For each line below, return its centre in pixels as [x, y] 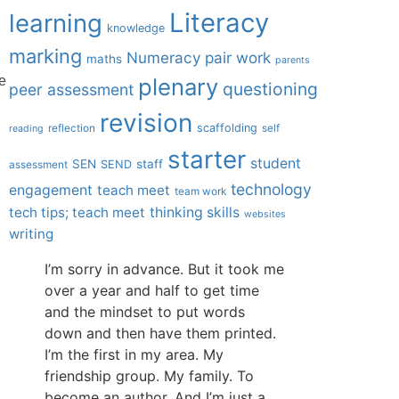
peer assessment [71, 90]
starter [207, 159]
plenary [178, 87]
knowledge [136, 28]
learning [56, 23]
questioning [270, 89]
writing [31, 234]
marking [45, 56]
